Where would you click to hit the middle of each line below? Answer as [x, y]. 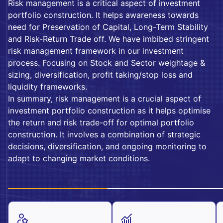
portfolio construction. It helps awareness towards [103, 15]
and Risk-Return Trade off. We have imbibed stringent [109, 39]
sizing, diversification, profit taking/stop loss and [100, 75]
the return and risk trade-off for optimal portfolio [101, 122]
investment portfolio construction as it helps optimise [109, 111]
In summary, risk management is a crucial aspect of [105, 99]
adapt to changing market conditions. [79, 158]
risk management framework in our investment [96, 51]
